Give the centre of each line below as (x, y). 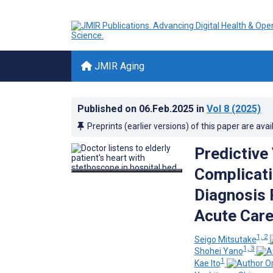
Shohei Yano (218, 251)
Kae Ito (207, 263)
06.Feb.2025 (168, 109)
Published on (108, 109)
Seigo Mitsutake (225, 239)
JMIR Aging (118, 66)
